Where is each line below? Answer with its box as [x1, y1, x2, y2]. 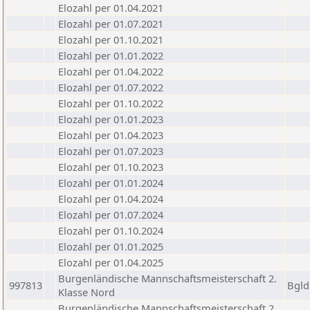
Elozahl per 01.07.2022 [58, 80, 163, 94]
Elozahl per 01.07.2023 [58, 144, 163, 158]
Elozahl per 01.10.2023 [58, 160, 163, 174]
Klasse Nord [58, 285, 115, 299]
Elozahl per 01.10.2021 [58, 33, 163, 46]
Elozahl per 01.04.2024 [58, 192, 163, 206]
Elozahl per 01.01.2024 [58, 176, 163, 190]
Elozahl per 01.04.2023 [58, 128, 163, 142]
